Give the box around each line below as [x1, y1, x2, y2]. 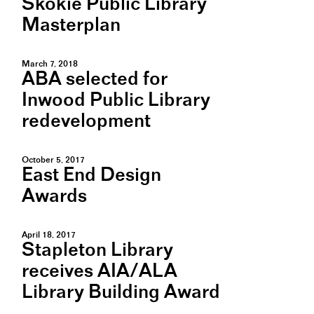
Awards [22, 186, 87, 207]
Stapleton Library [22, 240, 173, 261]
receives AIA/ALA [22, 261, 177, 282]
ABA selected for [22, 69, 168, 90]
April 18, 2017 [22, 231, 76, 240]
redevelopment [22, 111, 151, 132]
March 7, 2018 [22, 60, 78, 69]
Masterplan [22, 15, 121, 36]
